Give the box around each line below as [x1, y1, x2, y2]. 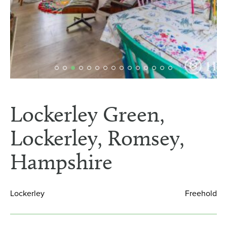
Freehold [185, 187, 217, 200]
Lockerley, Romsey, [10, 125, 184, 152]
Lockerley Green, [10, 101, 165, 128]
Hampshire [10, 149, 112, 175]
